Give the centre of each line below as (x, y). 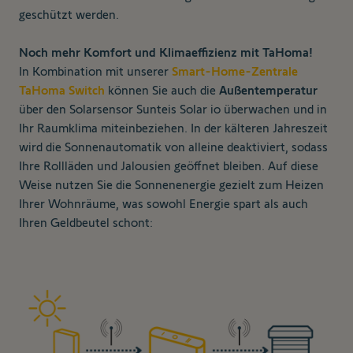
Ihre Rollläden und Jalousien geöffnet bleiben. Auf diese (169, 166)
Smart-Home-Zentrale (235, 72)
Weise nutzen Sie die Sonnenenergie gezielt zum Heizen (171, 185)
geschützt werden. (69, 15)
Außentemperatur (268, 91)
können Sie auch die (162, 91)
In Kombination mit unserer (95, 72)
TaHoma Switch (62, 91)
